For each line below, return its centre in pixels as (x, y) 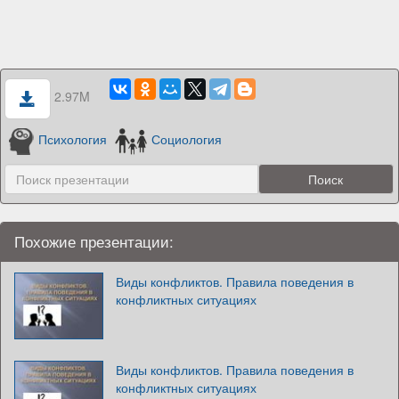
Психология (73, 139)
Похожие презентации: (94, 241)
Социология (187, 139)
